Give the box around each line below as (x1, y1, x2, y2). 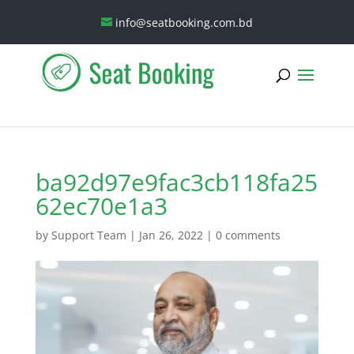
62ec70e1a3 (35, 190, 168, 222)
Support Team (51, 228, 126, 243)
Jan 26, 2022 (138, 228, 203, 243)
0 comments (215, 228, 281, 243)
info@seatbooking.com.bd (115, 14, 253, 30)
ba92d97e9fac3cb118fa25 (35, 166, 318, 198)
